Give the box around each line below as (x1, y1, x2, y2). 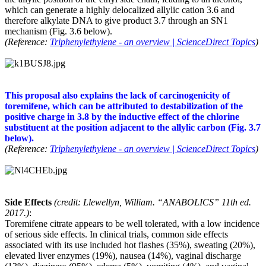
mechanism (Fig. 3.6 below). (5, 26, 112, 36)
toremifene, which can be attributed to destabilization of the (5, 100, 243, 111)
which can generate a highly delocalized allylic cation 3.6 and (5, 4, 235, 15)
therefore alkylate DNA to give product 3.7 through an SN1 (5, 15, 228, 26)
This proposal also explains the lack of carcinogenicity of (5, 90, 230, 100)
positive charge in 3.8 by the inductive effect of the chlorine (5, 111, 239, 122)
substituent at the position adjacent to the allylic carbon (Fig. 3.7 (5, 122, 261, 132)
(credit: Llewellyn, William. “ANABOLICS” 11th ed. (54, 197, 251, 207)
